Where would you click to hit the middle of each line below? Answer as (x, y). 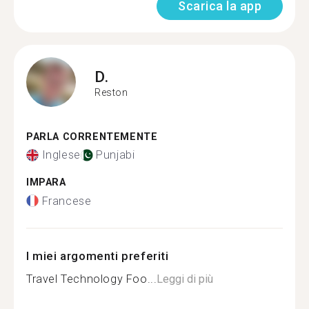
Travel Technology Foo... (92, 279)
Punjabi (116, 155)
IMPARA (46, 182)
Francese (67, 201)
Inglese (61, 155)
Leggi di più (185, 279)
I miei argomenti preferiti (98, 256)
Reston (111, 92)
